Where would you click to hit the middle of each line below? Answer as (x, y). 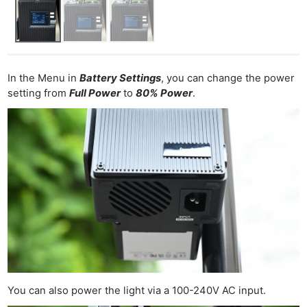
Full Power (95, 94)
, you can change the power (228, 78)
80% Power (164, 94)
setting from (39, 94)
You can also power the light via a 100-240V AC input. (137, 290)
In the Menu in (44, 78)
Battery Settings (121, 78)
